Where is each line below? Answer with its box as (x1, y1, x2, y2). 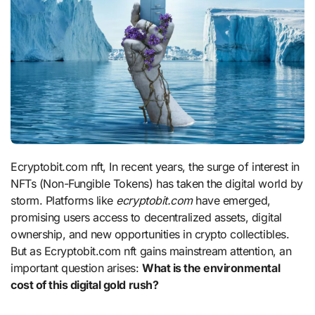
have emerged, (192, 193, 271, 208)
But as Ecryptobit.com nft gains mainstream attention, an (11, 244, 292, 259)
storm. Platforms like (11, 193, 117, 208)
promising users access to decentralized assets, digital (11, 210, 282, 225)
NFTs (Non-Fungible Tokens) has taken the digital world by (11, 176, 303, 191)
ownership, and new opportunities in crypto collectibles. (11, 227, 290, 242)
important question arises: (11, 261, 143, 276)
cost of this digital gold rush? (11, 278, 159, 292)
